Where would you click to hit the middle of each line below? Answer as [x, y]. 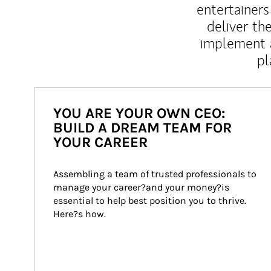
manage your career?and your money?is [142, 187]
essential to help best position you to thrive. [151, 201]
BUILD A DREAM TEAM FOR [142, 128]
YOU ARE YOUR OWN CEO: [139, 113]
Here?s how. [80, 214]
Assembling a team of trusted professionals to [156, 174]
